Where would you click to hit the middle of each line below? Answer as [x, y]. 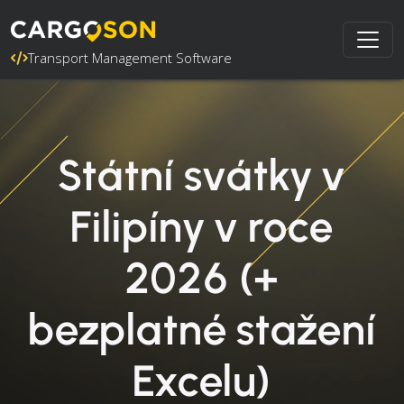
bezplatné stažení [202, 329]
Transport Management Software [130, 58]
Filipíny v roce [202, 226]
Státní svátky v [202, 175]
